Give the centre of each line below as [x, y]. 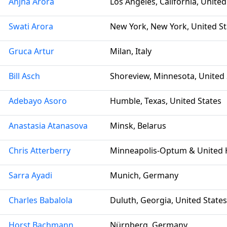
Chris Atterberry [40, 150]
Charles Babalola [41, 200]
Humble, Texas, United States [166, 101]
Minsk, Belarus [138, 126]
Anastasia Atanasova [48, 126]
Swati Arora [31, 26]
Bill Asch [24, 76]
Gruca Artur [31, 51]
